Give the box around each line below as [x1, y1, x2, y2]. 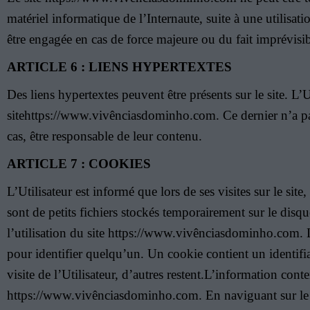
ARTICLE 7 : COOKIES [7, 156, 151, 171]
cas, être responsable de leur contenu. [7, 129, 202, 143]
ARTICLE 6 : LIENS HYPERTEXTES [7, 60, 232, 74]
